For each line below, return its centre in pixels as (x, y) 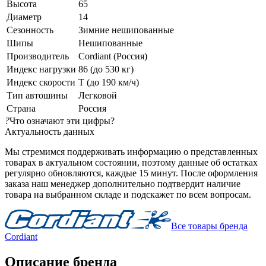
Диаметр (24, 17)
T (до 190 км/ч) (109, 83)
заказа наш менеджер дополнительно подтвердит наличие (123, 184)
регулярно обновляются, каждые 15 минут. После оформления (131, 173)
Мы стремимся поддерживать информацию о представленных (131, 152)
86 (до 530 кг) (106, 69)
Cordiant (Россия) (113, 56)
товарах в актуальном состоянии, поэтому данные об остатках (131, 163)
